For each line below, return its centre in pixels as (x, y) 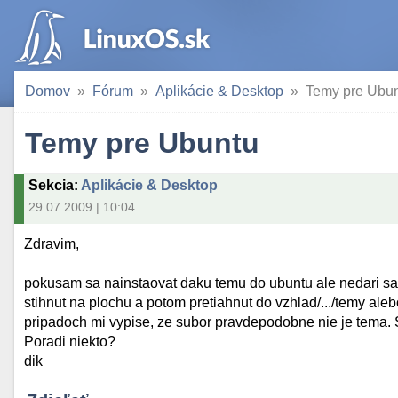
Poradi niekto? (70, 342)
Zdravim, (52, 244)
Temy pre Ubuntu (142, 143)
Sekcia (51, 185)
